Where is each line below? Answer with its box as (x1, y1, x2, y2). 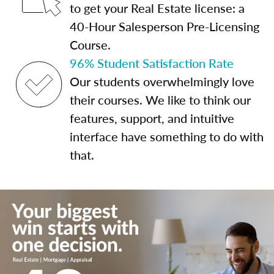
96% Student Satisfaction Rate (70, 54, 234, 72)
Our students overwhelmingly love (70, 73, 254, 90)
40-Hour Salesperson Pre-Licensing (70, 18, 259, 35)
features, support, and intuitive (70, 109, 234, 127)
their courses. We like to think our (70, 91, 251, 108)
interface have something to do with (70, 128, 264, 145)
